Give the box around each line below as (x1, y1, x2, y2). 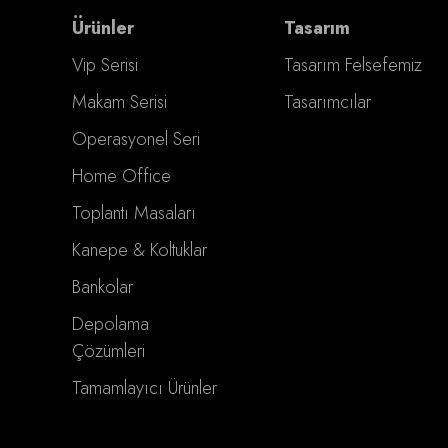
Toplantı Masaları (72, 199, 196, 226)
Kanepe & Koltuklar (72, 236, 207, 263)
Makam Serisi (72, 88, 167, 115)
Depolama (72, 310, 149, 337)
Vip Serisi (72, 51, 138, 78)
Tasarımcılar (284, 88, 372, 115)
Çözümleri (72, 337, 145, 364)
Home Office (72, 162, 171, 189)
